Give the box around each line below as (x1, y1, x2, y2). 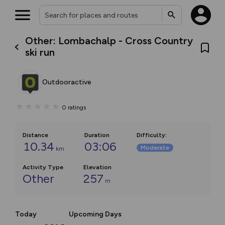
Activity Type (23, 164, 63, 171)
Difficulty (137, 132, 165, 139)
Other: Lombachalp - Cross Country (25, 35, 193, 47)
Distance (23, 132, 48, 139)
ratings (68, 103, 86, 111)
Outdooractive (42, 78, 91, 86)
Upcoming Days (69, 210, 122, 218)
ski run (25, 46, 55, 58)
